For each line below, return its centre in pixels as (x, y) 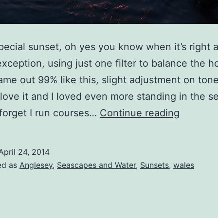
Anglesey (36, 165)
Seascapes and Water (96, 165)
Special (196, 145)
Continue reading (140, 113)
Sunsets (154, 165)
